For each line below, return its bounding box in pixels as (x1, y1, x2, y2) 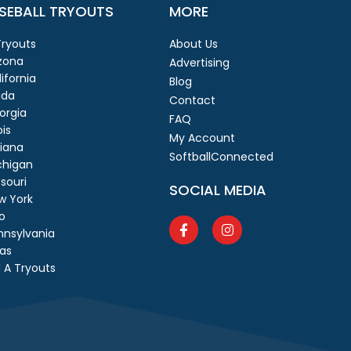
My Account (169, 130, 236, 146)
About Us (169, 36, 219, 52)
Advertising (169, 55, 230, 71)
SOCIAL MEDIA (169, 180, 267, 200)
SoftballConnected (169, 149, 274, 165)
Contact (169, 92, 216, 108)
